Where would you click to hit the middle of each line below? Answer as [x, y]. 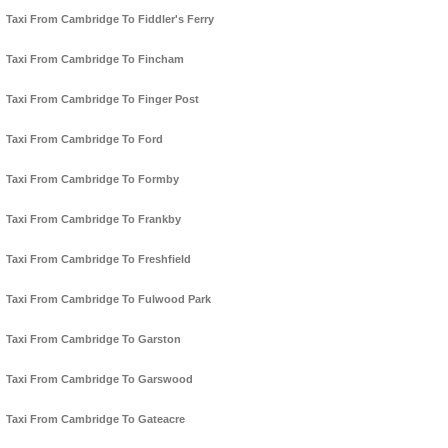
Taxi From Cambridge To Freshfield [98, 259]
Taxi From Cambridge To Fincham [95, 59]
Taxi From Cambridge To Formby [92, 179]
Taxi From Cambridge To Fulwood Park [108, 299]
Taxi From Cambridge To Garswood [99, 379]
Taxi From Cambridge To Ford [84, 139]
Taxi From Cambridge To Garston [93, 339]
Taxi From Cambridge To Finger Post [102, 99]
